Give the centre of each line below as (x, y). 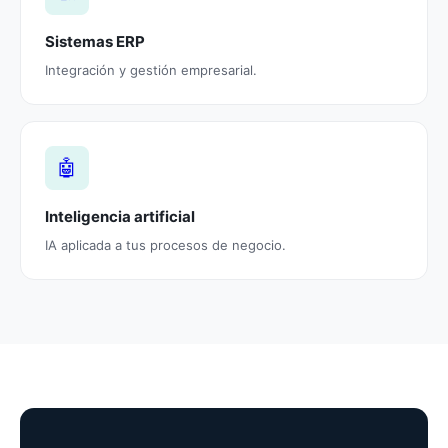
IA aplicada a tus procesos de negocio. (165, 245)
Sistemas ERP (95, 42)
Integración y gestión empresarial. (151, 70)
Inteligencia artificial (120, 217)
